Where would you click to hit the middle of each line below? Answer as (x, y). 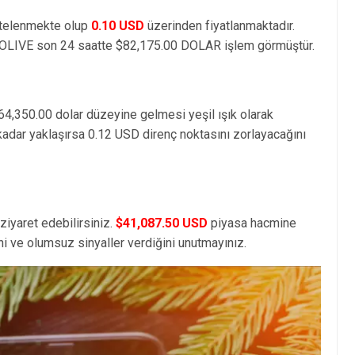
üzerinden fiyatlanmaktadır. (219, 25)
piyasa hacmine (252, 223)
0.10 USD (118, 25)
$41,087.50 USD (162, 223)
